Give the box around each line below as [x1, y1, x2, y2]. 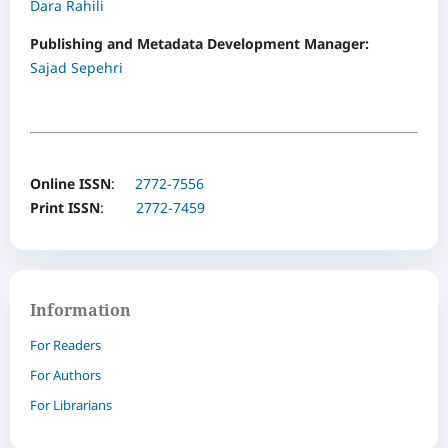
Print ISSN [30, 198, 100, 217]
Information [30, 299, 131, 322]
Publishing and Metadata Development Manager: [30, 34, 369, 53]
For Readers [30, 335, 101, 354]
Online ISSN [30, 174, 111, 193]
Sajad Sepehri [30, 58, 123, 77]
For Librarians [30, 395, 112, 414]
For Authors [30, 365, 101, 384]
